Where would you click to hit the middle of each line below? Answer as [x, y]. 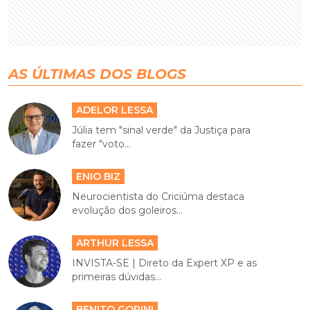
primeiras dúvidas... [117, 276]
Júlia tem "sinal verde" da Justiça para [162, 130]
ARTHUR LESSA [115, 243]
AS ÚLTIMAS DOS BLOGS [97, 74]
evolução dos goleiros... [128, 210]
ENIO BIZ [99, 176]
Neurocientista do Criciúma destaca [158, 196]
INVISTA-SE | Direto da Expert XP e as [165, 263]
